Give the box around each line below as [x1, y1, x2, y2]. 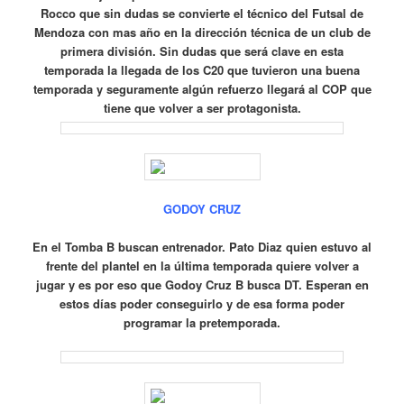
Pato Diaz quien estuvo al [229, 238, 372, 256]
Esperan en [305, 276, 369, 294]
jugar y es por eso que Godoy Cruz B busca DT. [35, 276, 306, 294]
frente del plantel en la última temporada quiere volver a [45, 257, 359, 275]
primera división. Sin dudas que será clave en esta [60, 41, 344, 60]
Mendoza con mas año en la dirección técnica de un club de [33, 23, 371, 41]
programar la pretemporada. [124, 314, 280, 332]
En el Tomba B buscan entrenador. [32, 238, 229, 256]
